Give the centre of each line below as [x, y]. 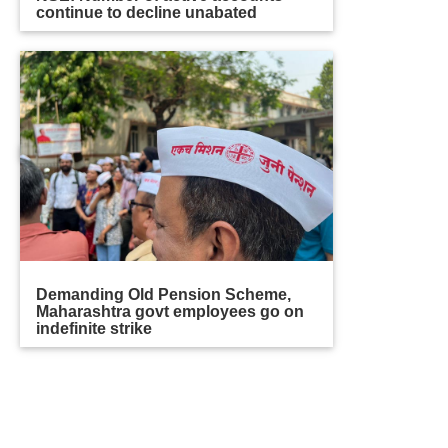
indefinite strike [94, 328]
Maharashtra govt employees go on [170, 311]
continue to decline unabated [147, 12]
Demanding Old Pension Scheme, [164, 294]
